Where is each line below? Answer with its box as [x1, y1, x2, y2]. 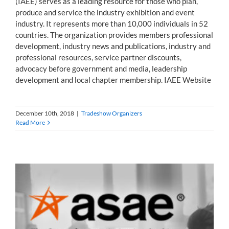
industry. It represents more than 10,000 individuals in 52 [15, 18, 208, 28]
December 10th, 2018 [15, 109, 74, 117]
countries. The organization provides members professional [15, 30, 213, 39]
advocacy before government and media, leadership [15, 63, 187, 73]
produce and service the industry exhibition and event [15, 7, 195, 17]
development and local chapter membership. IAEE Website [15, 75, 211, 84]
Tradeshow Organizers [81, 109, 142, 117]
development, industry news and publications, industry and [15, 41, 211, 51]
